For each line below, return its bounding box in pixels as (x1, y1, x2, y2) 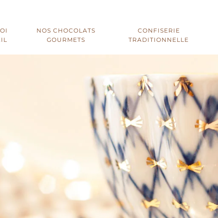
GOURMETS (46, 36, 85, 43)
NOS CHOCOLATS (36, 27, 95, 34)
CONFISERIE (137, 27, 180, 34)
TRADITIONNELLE (128, 36, 189, 43)
